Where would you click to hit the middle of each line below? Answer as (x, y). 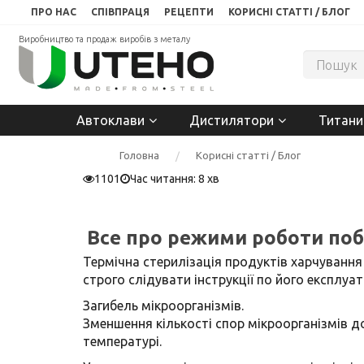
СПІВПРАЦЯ (121, 12)
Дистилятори (232, 120)
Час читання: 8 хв (175, 178)
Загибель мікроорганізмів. (163, 305)
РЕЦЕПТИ (189, 12)
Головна (139, 155)
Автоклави (110, 120)
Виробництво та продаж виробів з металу (105, 39)
